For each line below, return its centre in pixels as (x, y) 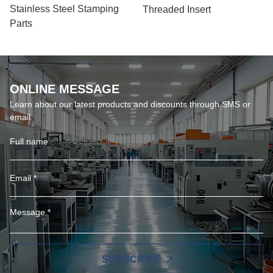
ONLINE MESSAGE (65, 89)
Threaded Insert (177, 9)
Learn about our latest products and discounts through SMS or (130, 104)
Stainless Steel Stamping (64, 9)
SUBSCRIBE (131, 259)
